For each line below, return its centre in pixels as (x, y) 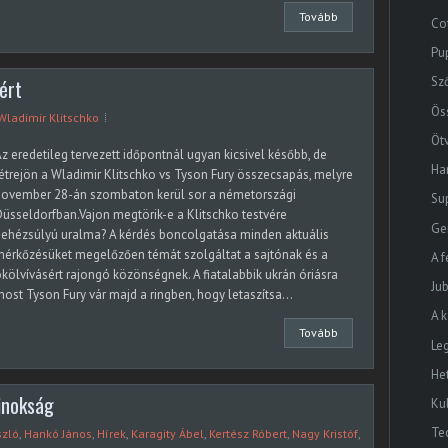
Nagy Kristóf (325, 433)
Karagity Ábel (167, 433)
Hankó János (58, 433)
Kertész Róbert (248, 433)
